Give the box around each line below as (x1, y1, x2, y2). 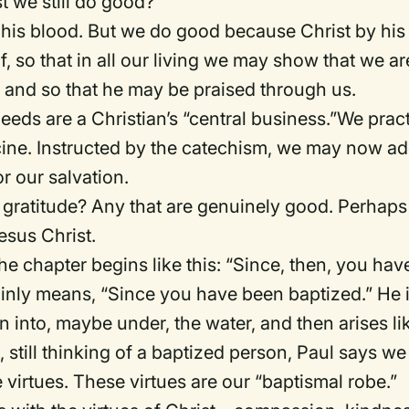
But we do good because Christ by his (88, 19, 406, 42)
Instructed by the (37, 136, 183, 159)
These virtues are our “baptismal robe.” (73, 370, 398, 393)
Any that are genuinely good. (91, 194, 334, 217)
